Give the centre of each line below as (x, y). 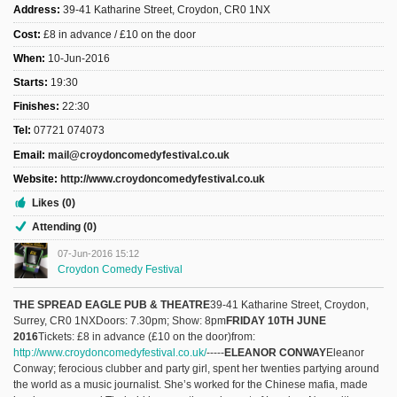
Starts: (31, 83)
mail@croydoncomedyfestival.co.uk (139, 155)
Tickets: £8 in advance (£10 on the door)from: (147, 337)
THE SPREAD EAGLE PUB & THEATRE (112, 305)
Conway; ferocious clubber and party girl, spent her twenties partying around (196, 369)
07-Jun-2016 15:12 (98, 254)
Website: (35, 179)
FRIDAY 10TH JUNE (276, 321)
